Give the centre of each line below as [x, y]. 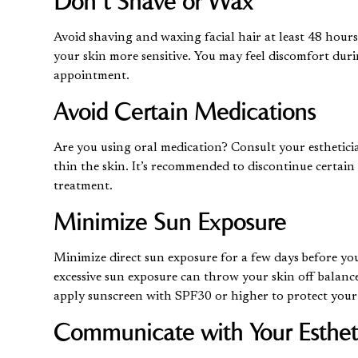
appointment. [92, 76]
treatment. [84, 186]
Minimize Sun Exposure [173, 221]
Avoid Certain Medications [185, 111]
